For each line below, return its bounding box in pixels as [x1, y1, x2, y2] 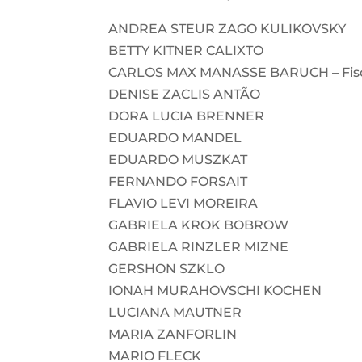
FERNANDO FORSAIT [108, 173, 248, 189]
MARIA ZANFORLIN [108, 326, 238, 342]
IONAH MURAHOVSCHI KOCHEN [108, 282, 322, 298]
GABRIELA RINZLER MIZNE [108, 238, 289, 255]
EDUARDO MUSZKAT [108, 151, 248, 167]
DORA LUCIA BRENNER [108, 107, 265, 124]
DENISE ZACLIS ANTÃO [108, 86, 261, 102]
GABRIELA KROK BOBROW [108, 217, 289, 233]
